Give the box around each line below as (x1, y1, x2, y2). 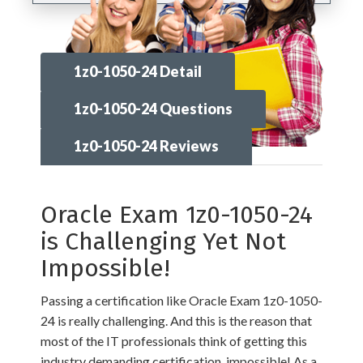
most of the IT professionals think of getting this (41, 333, 307, 349)
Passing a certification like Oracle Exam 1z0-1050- (41, 293, 322, 309)
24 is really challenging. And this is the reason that (41, 313, 312, 329)
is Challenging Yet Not (41, 227, 286, 257)
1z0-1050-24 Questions (74, 100, 233, 118)
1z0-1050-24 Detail (74, 62, 202, 81)
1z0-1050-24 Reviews (74, 137, 219, 156)
